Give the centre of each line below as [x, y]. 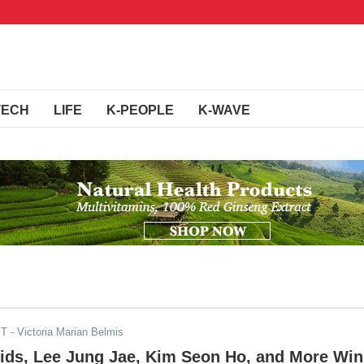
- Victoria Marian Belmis [65, 332]
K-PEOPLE [140, 110]
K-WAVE [224, 110]
